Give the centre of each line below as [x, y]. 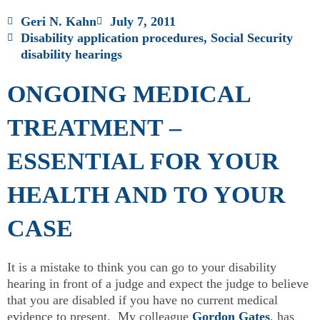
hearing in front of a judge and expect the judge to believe [158, 284]
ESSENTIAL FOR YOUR [143, 161]
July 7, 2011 [143, 21]
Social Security [252, 38]
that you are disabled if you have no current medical [142, 300]
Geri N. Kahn [59, 21]
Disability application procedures [112, 38]
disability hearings [71, 54]
